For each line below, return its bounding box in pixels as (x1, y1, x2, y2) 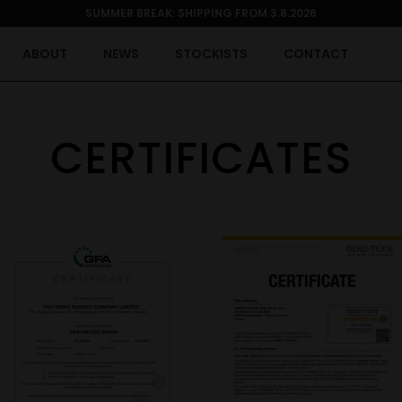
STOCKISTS (174, 44, 248, 63)
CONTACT (283, 44, 348, 63)
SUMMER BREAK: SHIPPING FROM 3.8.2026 (85, 5, 317, 21)
